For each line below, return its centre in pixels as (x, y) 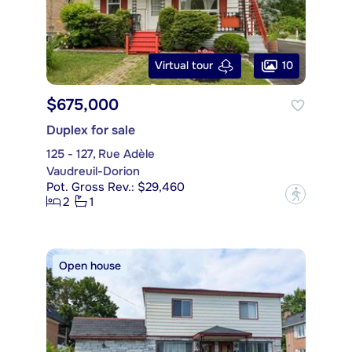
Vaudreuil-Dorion (93, 171)
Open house (90, 265)
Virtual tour (184, 66)
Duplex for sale (91, 130)
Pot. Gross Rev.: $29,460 (115, 187)
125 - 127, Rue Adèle (101, 154)
